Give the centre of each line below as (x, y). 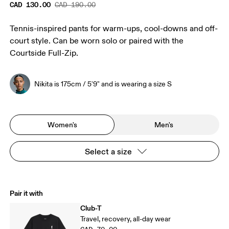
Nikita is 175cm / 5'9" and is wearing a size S (103, 84)
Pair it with (27, 193)
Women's (62, 124)
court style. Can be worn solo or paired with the (97, 41)
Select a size (108, 152)
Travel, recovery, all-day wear (126, 219)
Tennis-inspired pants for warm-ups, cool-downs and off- (114, 29)
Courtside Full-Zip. (44, 53)
